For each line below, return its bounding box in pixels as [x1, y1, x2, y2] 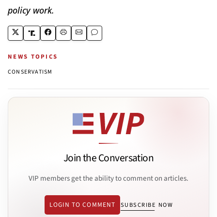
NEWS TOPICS [8, 52, 58, 61]
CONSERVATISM [8, 67, 53, 76]
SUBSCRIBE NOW [120, 201, 173, 210]
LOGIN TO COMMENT [49, 200, 115, 210]
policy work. [8, 4, 54, 16]
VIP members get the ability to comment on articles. [29, 172, 188, 184]
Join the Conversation [63, 151, 154, 166]
